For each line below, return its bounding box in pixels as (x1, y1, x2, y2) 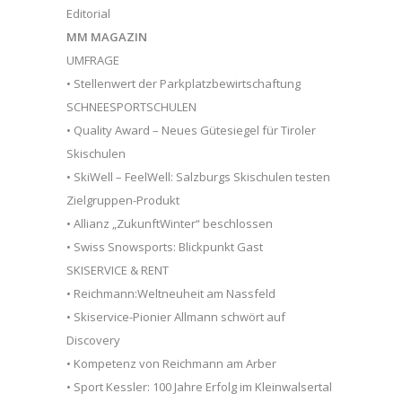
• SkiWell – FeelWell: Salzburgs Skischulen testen (66, 168, 330, 185)
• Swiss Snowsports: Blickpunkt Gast (66, 238, 263, 255)
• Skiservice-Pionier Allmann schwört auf (66, 308, 285, 325)
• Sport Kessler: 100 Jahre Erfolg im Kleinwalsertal (66, 378, 332, 395)
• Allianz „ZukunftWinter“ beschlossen (66, 214, 273, 232)
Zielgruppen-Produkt (66, 191, 179, 208)
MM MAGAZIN (66, 28, 147, 45)
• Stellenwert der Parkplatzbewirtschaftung (66, 74, 301, 92)
